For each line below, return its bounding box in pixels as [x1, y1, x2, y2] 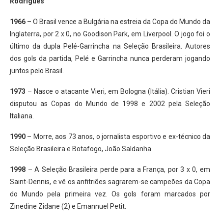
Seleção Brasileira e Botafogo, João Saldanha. [10, 145, 153, 153]
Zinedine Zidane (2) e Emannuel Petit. [10, 202, 126, 210]
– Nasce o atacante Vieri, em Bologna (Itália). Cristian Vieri [27, 87, 210, 95]
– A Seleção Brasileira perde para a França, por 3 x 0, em [27, 165, 211, 173]
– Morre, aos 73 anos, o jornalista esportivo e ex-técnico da [27, 133, 211, 140]
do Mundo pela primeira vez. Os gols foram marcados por [10, 190, 210, 198]
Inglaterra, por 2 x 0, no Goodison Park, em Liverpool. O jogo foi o [10, 30, 210, 38]
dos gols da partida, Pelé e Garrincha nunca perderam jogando [10, 55, 210, 62]
